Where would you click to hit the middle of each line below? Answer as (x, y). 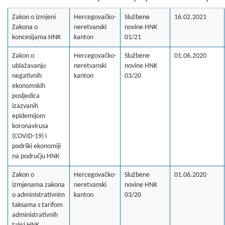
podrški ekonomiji (36, 146)
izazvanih (25, 106)
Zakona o (25, 27)
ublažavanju (29, 66)
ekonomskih (29, 86)
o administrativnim (38, 195)
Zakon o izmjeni (34, 17)
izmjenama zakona (38, 185)
